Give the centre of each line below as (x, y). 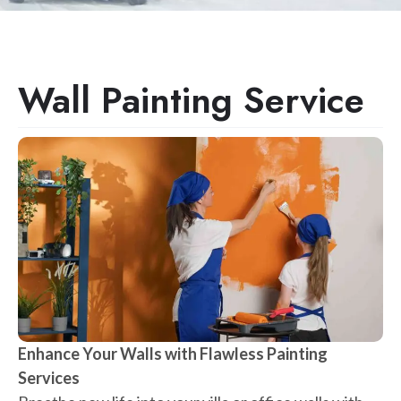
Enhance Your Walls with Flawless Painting (173, 354)
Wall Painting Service (191, 100)
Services (49, 378)
